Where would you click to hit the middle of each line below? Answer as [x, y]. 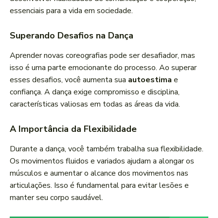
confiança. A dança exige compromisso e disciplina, [95, 92]
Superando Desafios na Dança [72, 36]
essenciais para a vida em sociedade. [71, 11]
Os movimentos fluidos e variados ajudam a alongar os [102, 161]
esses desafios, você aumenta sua [69, 80]
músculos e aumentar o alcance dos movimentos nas [99, 173]
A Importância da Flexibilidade [73, 129]
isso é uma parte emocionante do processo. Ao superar [103, 68]
